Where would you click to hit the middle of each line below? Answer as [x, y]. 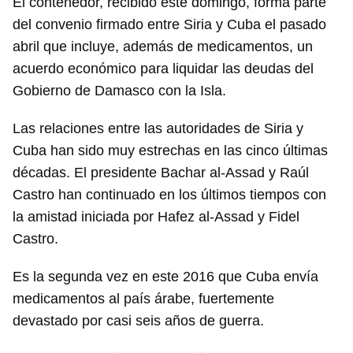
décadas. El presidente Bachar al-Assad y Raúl [161, 173]
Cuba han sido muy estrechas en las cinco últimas [170, 150]
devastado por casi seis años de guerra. [138, 321]
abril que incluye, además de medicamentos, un [163, 46]
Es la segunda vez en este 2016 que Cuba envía [165, 277]
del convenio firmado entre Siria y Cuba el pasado [169, 24]
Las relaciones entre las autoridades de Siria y [158, 128]
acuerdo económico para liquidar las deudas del [163, 69]
